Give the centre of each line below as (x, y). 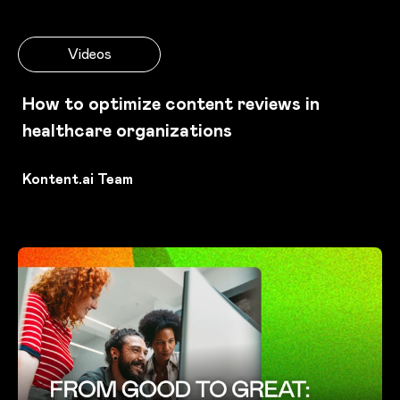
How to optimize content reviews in (171, 104)
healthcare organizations (127, 131)
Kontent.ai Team (78, 179)
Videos (89, 54)
